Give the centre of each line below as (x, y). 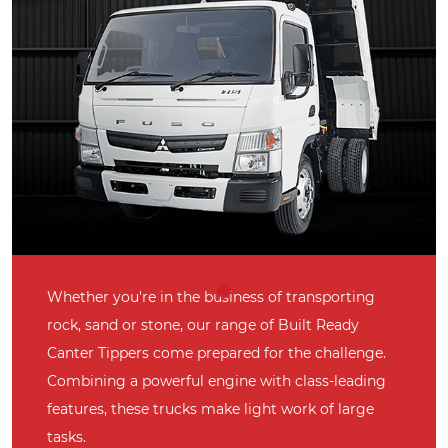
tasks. (66, 437)
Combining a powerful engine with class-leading (216, 381)
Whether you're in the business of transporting (211, 297)
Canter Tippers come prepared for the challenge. (216, 353)
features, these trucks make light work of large (210, 409)
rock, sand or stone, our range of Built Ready (203, 325)
